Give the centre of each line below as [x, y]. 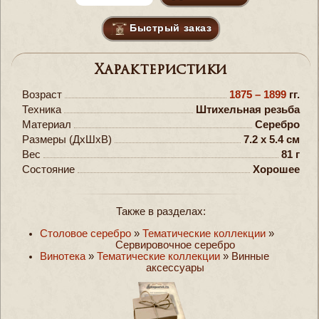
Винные [250, 256]
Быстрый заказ [171, 28]
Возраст [42, 95]
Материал [47, 125]
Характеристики [161, 70]
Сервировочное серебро [175, 245]
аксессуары [175, 268]
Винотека [63, 256]
